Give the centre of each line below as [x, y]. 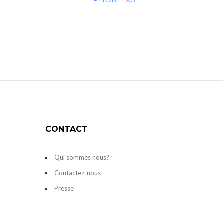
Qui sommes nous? [82, 158]
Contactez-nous [77, 173]
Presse [64, 188]
